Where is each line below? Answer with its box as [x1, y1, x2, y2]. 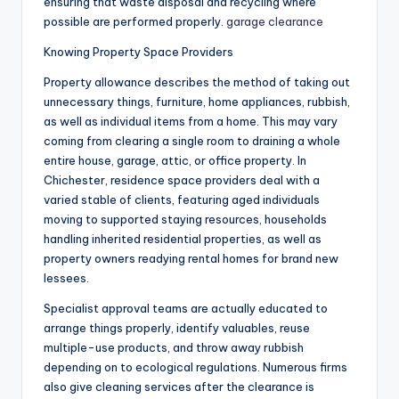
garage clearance [226, 14, 323, 29]
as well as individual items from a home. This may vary [44, 114, 338, 129]
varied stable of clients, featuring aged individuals [44, 192, 320, 208]
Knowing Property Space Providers [44, 45, 233, 60]
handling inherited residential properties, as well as [44, 232, 322, 247]
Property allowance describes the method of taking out [44, 75, 350, 90]
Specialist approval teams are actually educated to [44, 301, 328, 316]
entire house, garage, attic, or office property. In [44, 153, 306, 168]
